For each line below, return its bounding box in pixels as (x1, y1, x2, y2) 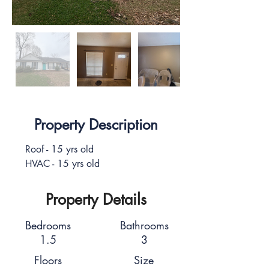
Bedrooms (25, 218, 71, 232)
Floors (34, 253, 62, 267)
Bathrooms (119, 218, 169, 232)
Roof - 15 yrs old (25, 143, 94, 156)
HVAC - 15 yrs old (25, 157, 100, 170)
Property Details (46, 190, 147, 209)
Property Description (34, 115, 158, 134)
